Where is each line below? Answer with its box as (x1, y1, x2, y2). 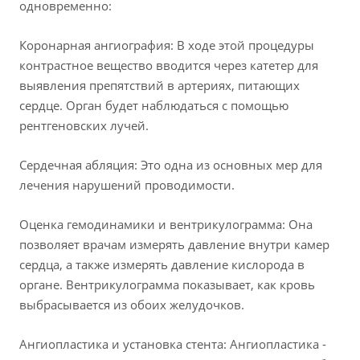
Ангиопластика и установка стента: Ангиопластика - (19, 336, 326, 353)
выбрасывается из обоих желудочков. (19, 297, 244, 313)
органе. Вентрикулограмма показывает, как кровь (19, 276, 315, 293)
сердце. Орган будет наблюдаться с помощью (19, 97, 288, 114)
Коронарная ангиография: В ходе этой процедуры (19, 37, 314, 54)
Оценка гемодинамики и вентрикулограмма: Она (19, 216, 313, 233)
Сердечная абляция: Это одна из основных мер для (19, 157, 322, 174)
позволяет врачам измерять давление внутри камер (19, 236, 329, 253)
